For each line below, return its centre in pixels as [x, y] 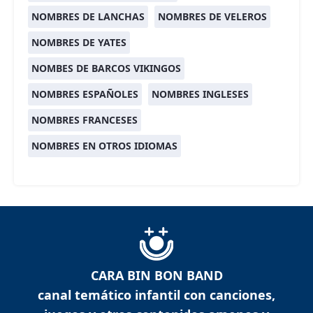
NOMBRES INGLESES [200, 94]
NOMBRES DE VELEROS [212, 17]
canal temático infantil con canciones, [156, 295]
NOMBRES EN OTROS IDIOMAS [104, 146]
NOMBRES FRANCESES [85, 120]
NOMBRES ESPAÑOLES [85, 94]
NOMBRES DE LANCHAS [88, 17]
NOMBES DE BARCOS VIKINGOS [106, 68]
